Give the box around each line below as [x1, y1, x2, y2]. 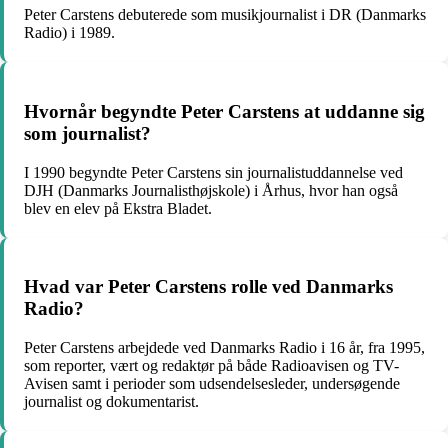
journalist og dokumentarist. [24, 393, 199, 411]
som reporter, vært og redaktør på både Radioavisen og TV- [24, 357, 399, 375]
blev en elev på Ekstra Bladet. [24, 199, 212, 217]
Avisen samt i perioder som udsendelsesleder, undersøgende [24, 375, 400, 393]
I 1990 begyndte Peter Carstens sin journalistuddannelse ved [24, 163, 403, 181]
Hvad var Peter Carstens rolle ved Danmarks [24, 276, 393, 298]
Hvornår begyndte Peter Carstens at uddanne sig [24, 101, 425, 123]
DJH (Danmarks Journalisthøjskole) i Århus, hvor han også [24, 181, 398, 199]
